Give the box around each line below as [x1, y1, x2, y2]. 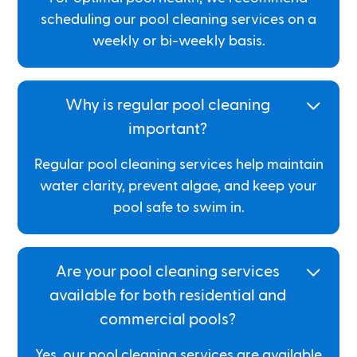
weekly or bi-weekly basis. [92, 33, 265, 48]
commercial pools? [99, 311, 236, 328]
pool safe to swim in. [112, 200, 245, 214]
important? [127, 120, 207, 137]
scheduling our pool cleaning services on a [41, 12, 316, 26]
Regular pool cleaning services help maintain [33, 157, 324, 171]
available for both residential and [49, 287, 286, 304]
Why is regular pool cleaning [65, 96, 270, 113]
